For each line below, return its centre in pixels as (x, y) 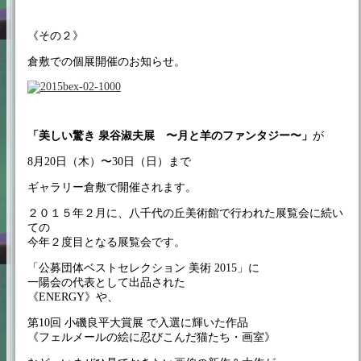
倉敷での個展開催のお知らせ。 (106, 62)
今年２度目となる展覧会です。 (106, 242)
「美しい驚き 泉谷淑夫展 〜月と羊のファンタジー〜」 (170, 136)
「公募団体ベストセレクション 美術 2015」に (143, 268)
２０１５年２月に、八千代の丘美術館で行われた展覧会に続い (185, 213)
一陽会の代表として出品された (106, 282)
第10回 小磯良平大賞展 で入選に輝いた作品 (138, 323)
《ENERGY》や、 (73, 297)
